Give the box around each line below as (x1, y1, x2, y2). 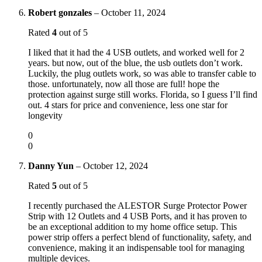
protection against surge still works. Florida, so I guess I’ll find (28, 89, 257, 99)
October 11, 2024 (101, 7, 166, 18)
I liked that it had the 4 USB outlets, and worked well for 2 (28, 47, 244, 57)
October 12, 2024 (83, 160, 148, 171)
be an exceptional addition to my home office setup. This (28, 221, 237, 232)
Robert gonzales (28, 7, 94, 18)
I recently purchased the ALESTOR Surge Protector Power (28, 200, 247, 211)
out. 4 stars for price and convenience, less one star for (28, 99, 227, 110)
